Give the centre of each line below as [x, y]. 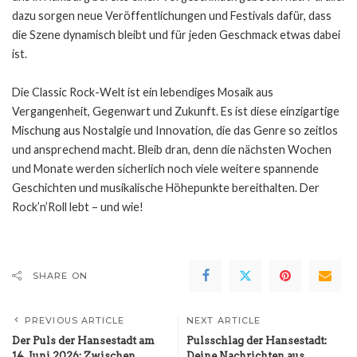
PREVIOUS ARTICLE [75, 321]
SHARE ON [60, 276]
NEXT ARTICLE [224, 321]
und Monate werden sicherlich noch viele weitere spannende [165, 169]
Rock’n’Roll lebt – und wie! [78, 207]
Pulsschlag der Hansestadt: [257, 341]
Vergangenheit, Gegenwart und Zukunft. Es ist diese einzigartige [176, 112]
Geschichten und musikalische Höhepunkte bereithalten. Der [166, 188]
